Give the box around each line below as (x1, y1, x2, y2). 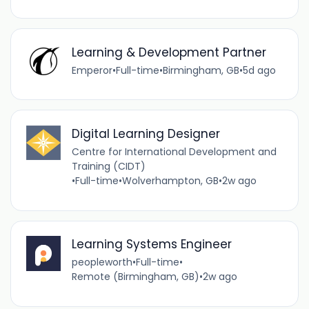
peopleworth (71, 255, 132, 270)
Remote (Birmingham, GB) (71, 270, 199, 284)
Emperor (71, 63, 112, 77)
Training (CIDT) (71, 159, 146, 173)
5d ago (242, 63, 276, 77)
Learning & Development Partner (71, 43, 266, 61)
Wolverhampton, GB (121, 173, 219, 188)
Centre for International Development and (71, 144, 277, 159)
